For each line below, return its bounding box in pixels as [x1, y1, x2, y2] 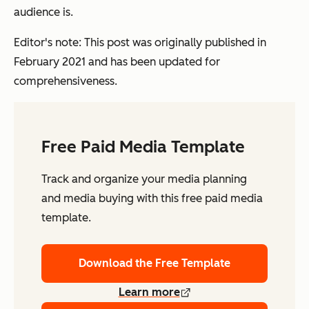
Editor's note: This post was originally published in [14, 36, 266, 50]
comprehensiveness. [14, 74, 117, 88]
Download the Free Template [79, 257, 230, 270]
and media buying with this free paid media [41, 192, 263, 206]
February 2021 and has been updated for [14, 55, 220, 69]
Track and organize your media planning [41, 172, 247, 186]
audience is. [14, 6, 73, 19]
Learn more [118, 286, 180, 299]
